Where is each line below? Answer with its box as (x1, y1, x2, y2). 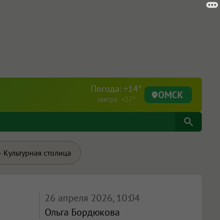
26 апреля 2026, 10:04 (44, 192, 140, 204)
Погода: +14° (91, 83, 142, 94)
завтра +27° (97, 95, 136, 104)
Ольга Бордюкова (44, 206, 120, 219)
